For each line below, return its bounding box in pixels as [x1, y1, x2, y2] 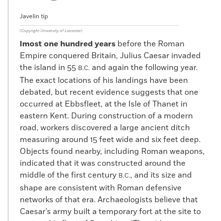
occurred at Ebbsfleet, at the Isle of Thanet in [20, 99, 187, 110]
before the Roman [115, 38, 184, 49]
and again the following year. [90, 62, 198, 73]
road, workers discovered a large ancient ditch [20, 122, 190, 133]
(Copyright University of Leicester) [20, 28, 82, 34]
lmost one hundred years [20, 38, 115, 49]
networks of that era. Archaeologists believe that [20, 194, 198, 205]
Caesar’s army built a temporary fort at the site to [20, 206, 201, 217]
